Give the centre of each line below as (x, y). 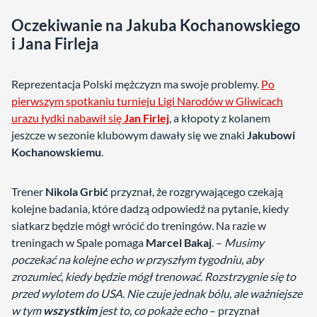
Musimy (243, 242)
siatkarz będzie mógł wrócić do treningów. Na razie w (139, 225)
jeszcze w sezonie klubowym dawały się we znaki (129, 135)
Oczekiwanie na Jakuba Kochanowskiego (156, 25)
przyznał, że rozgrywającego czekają (196, 191)
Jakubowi (271, 135)
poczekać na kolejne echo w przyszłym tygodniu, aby (137, 259)
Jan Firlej (146, 118)
